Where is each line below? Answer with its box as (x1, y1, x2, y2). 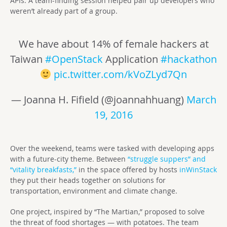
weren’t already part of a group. (10, 6, 118, 16)
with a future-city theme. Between (10, 154, 128, 164)
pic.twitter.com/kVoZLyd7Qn (54, 67, 187, 82)
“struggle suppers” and (128, 154, 206, 164)
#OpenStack (45, 52, 103, 66)
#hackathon (161, 52, 217, 66)
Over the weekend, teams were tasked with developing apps (10, 143, 214, 154)
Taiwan (10, 52, 45, 66)
